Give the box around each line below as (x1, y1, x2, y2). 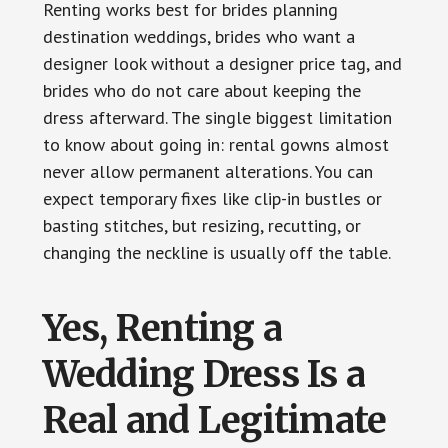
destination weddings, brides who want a (42, 24, 355, 48)
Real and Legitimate (42, 397, 387, 443)
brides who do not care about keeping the (42, 78, 361, 102)
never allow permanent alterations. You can (42, 159, 373, 183)
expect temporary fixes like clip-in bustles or (42, 186, 382, 210)
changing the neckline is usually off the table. (42, 240, 391, 264)
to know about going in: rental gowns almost (42, 132, 389, 156)
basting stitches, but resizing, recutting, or (42, 213, 361, 237)
